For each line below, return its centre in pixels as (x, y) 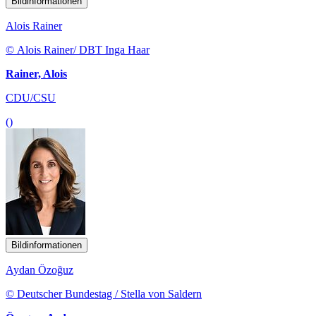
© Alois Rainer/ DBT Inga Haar (78, 49)
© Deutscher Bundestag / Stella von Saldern (104, 293)
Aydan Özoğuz (39, 269)
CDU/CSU (31, 97)
